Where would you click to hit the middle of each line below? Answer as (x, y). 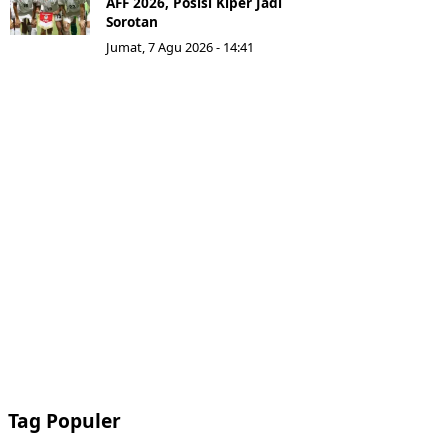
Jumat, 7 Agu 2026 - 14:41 (180, 47)
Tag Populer (64, 421)
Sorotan (132, 21)
